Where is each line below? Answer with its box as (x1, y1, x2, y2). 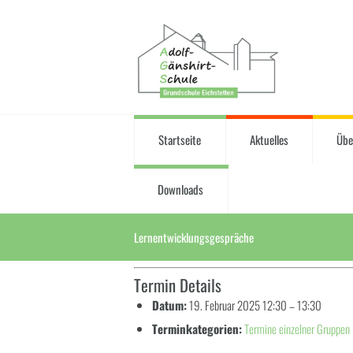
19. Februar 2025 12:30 (188, 296, 287, 314)
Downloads (158, 180, 204, 198)
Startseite (158, 131, 202, 149)
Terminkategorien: (151, 320, 242, 338)
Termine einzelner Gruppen (243, 320, 350, 338)
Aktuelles (249, 131, 288, 149)
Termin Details (134, 273, 221, 298)
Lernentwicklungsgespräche (134, 229, 254, 247)
